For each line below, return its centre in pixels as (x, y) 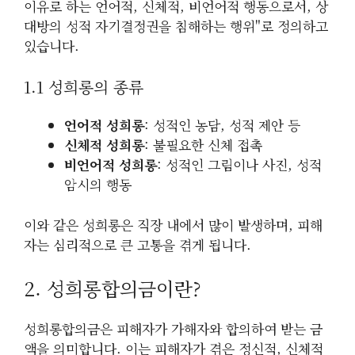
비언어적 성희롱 (111, 165)
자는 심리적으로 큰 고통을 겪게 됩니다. (137, 244)
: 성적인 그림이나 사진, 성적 (239, 165)
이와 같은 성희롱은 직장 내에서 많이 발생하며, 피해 (173, 224)
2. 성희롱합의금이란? (112, 288)
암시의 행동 (98, 185)
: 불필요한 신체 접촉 (203, 145)
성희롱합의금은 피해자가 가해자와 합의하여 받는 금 (173, 329)
